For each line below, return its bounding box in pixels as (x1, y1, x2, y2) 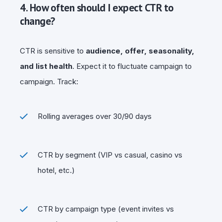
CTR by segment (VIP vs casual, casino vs (38, 150, 182, 160)
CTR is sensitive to (20, 46, 86, 55)
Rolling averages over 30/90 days (38, 111, 152, 121)
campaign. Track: (20, 76, 78, 86)
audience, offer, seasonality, (86, 46, 194, 55)
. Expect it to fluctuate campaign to (72, 61, 192, 71)
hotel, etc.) (38, 165, 75, 175)
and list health (20, 61, 72, 71)
